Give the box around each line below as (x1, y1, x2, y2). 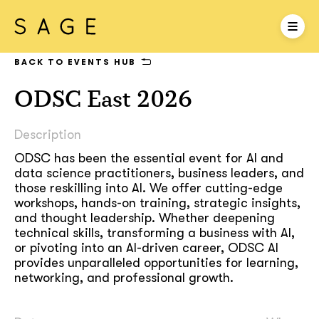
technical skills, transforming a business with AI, (14, 226, 295, 240)
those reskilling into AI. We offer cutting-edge (14, 181, 283, 195)
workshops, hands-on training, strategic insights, (14, 196, 300, 210)
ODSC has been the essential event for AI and (14, 151, 283, 165)
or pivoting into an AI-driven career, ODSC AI (14, 241, 278, 255)
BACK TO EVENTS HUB (14, 57, 136, 67)
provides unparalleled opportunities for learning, (14, 256, 298, 270)
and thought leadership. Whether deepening (14, 211, 275, 225)
